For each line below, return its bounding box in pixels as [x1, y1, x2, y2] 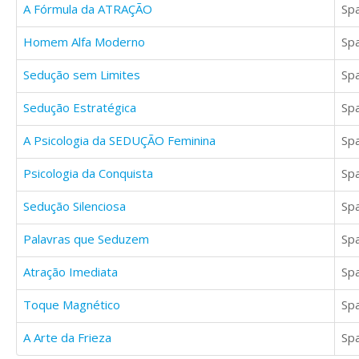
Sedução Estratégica [23, 99, 136, 116]
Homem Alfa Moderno [23, 34, 145, 50]
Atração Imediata [23, 264, 118, 280]
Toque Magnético [23, 296, 120, 313]
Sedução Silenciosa [23, 198, 126, 215]
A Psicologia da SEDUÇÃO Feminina [23, 132, 216, 149]
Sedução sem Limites [23, 67, 140, 83]
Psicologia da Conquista [23, 165, 153, 182]
